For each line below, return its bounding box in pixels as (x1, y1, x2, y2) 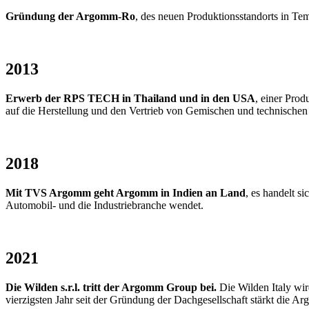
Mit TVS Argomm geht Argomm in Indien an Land (6, 187, 246, 199)
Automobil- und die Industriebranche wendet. (6, 199, 203, 212)
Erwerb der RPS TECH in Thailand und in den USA (6, 92, 255, 105)
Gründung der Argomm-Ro (6, 10, 135, 23)
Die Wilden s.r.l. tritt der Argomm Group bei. (6, 281, 219, 293)
